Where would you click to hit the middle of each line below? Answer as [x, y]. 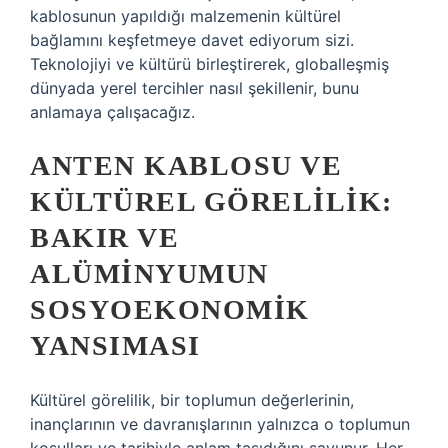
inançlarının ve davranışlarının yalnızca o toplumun [220, 424]
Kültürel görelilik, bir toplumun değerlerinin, [192, 400]
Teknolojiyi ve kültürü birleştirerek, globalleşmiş [209, 64]
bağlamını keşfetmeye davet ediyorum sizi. [192, 40]
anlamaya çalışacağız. [112, 112]
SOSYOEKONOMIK [170, 309]
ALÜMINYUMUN [149, 273]
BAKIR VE [104, 237]
